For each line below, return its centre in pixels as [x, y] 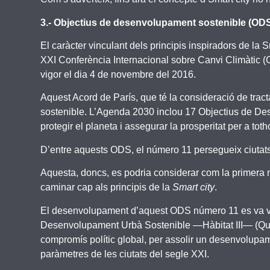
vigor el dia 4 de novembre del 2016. [118, 74]
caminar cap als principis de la [107, 187]
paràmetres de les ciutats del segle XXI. [125, 254]
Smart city [194, 187]
